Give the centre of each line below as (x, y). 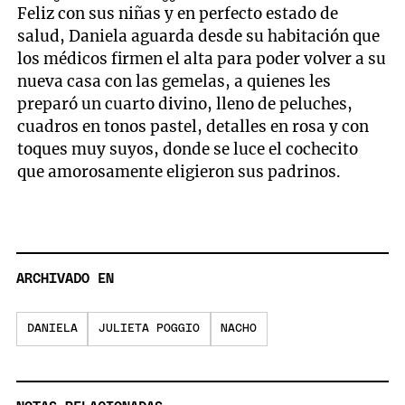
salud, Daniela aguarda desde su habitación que (199, 37)
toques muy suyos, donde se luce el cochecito (188, 150)
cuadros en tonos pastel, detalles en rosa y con (193, 127)
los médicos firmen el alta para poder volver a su (202, 59)
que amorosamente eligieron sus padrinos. (179, 172)
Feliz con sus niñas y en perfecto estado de (178, 14)
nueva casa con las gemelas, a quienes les (174, 82)
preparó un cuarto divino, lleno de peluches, (185, 104)
